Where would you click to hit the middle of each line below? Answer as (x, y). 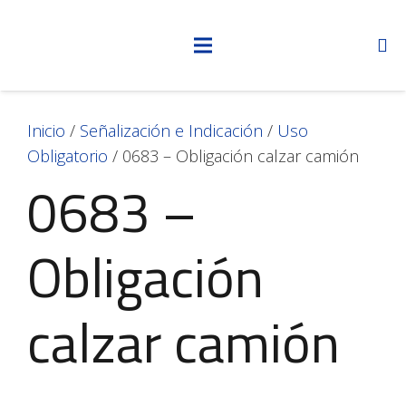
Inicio (46, 130)
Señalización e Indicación (171, 130)
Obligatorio (68, 156)
